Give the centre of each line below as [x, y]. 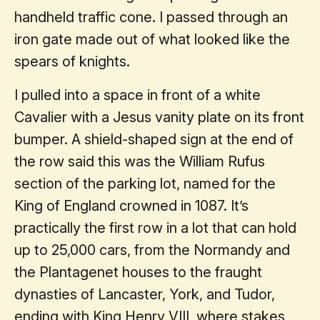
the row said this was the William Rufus [140, 161]
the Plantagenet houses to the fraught [138, 272]
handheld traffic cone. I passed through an [151, 17]
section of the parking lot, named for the [145, 183]
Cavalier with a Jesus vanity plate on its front [159, 117]
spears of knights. [72, 61]
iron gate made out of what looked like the [152, 39]
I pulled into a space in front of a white [137, 95]
